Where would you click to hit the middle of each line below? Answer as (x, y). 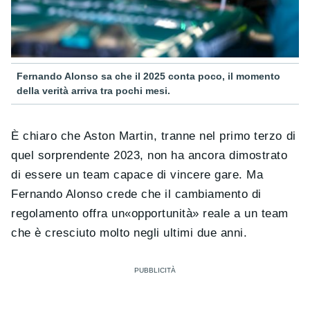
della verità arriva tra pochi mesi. (93, 91)
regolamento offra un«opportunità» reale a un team (150, 214)
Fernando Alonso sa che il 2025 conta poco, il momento (148, 76)
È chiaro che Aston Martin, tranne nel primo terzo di (154, 136)
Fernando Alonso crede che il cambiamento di (136, 194)
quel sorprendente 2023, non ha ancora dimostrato (149, 156)
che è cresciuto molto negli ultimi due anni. (129, 233)
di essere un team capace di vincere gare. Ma (137, 175)
